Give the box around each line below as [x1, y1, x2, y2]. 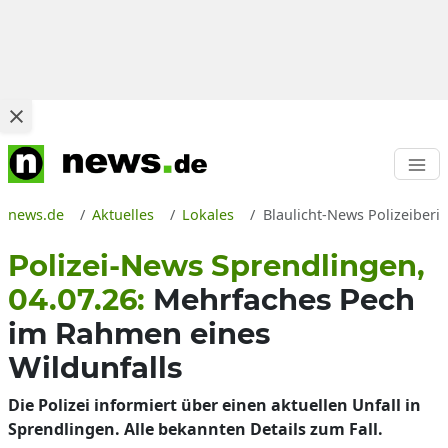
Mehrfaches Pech [153, 282, 415, 317]
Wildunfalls [8, 350, 182, 385]
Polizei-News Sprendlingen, [8, 248, 425, 283]
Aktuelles [92, 205, 155, 224]
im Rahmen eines [8, 316, 270, 351]
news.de [8, 205, 64, 224]
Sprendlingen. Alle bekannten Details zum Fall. [8, 418, 383, 440]
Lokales [182, 205, 235, 224]
